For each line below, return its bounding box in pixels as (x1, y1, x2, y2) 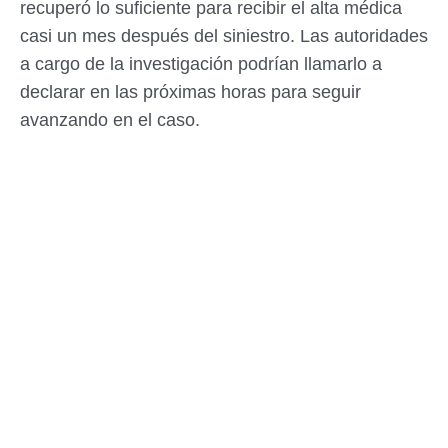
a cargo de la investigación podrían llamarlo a (20, 54, 382, 75)
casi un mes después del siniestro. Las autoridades (20, 26, 428, 47)
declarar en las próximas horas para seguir (20, 82, 361, 103)
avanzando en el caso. (20, 110, 200, 131)
